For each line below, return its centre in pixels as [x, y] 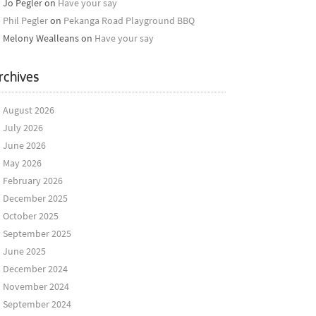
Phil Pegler [25, 20]
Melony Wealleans [41, 38]
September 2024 [37, 304]
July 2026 [23, 128]
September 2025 [37, 233]
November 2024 [36, 286]
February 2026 [32, 181]
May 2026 [22, 163]
